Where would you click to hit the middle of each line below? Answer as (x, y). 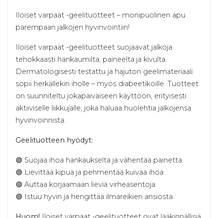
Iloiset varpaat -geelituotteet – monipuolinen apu (100, 15)
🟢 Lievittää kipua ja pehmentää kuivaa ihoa (90, 173)
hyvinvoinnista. (41, 120)
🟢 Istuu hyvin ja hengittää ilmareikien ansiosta (94, 197)
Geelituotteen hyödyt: (54, 140)
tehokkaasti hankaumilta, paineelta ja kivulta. (91, 60)
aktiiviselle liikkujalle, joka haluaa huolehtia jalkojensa (103, 108)
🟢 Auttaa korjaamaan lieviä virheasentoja (85, 185)
